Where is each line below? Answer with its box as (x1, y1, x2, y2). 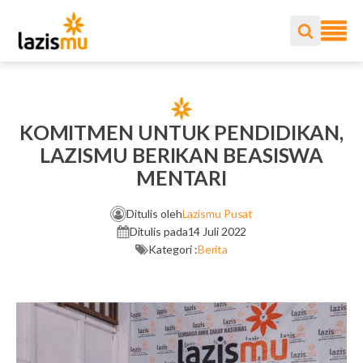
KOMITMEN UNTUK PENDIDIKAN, (19, 120, 344, 144)
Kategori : (147, 242, 198, 256)
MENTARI (135, 165, 228, 190)
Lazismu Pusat (181, 207, 254, 220)
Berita (197, 242, 228, 256)
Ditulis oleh (126, 207, 182, 220)
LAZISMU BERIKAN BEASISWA (39, 143, 324, 167)
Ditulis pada (129, 224, 188, 238)
